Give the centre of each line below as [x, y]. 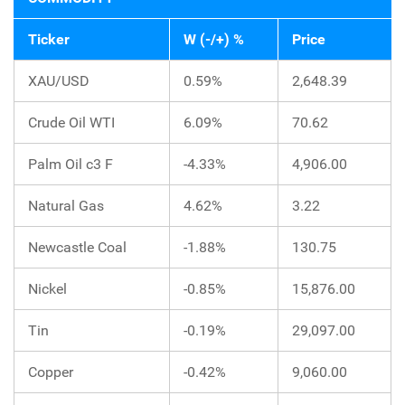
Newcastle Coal [77, 247]
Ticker [49, 39]
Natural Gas [66, 205]
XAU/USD [59, 80]
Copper [51, 372]
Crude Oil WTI [71, 122]
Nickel [47, 288]
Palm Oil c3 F [71, 164]
